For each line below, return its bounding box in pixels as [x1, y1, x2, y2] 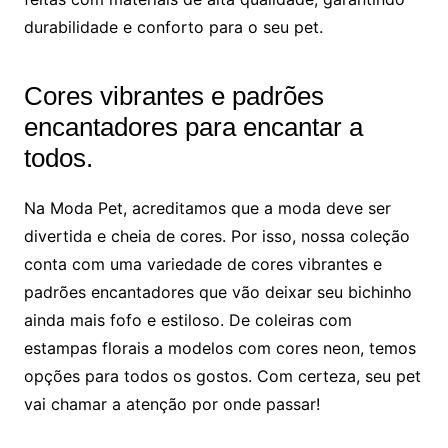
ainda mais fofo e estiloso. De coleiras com [23, 309, 352, 330]
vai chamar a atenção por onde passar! [23, 393, 320, 414]
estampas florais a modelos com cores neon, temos [23, 337, 416, 358]
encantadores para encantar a [23, 111, 363, 142]
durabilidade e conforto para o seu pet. [23, 16, 323, 37]
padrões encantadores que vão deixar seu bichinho [23, 281, 412, 302]
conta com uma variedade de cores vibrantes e [23, 253, 382, 274]
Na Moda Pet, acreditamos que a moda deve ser [23, 197, 391, 218]
